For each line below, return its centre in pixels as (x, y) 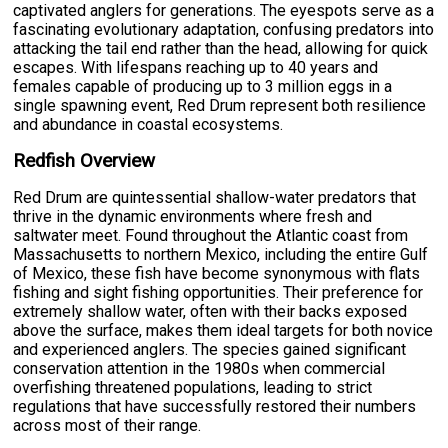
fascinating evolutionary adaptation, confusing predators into (224, 29)
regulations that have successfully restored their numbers (215, 406)
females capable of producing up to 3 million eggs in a (203, 86)
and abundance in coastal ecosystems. (148, 124)
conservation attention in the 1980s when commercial (199, 368)
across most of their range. (107, 425)
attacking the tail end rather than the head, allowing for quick (221, 48)
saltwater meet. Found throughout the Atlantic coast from (211, 235)
